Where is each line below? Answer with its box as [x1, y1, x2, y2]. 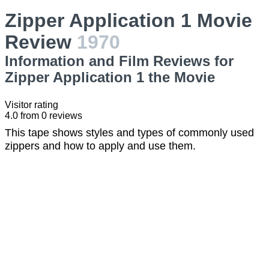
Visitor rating [5, 100, 58, 110]
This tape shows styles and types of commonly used [5, 127, 254, 139]
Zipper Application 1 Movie [5, 10, 252, 31]
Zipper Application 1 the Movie [5, 69, 215, 85]
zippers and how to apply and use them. [5, 140, 196, 152]
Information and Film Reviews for [5, 53, 234, 69]
